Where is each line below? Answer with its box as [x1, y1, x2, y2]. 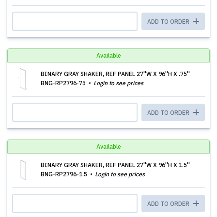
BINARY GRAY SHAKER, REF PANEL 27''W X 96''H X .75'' [41, 70, 190, 77]
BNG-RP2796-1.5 [41, 170, 89, 178]
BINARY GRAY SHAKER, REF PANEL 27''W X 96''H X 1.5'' [41, 161, 190, 169]
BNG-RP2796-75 [41, 79, 87, 87]
